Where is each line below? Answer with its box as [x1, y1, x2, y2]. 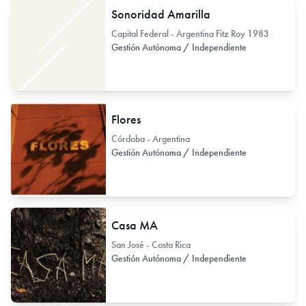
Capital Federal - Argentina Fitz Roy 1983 [111, 27, 269, 40]
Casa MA [111, 217, 158, 233]
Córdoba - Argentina [111, 133, 190, 145]
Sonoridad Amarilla [111, 5, 210, 22]
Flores [111, 111, 141, 128]
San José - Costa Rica [111, 238, 191, 251]
